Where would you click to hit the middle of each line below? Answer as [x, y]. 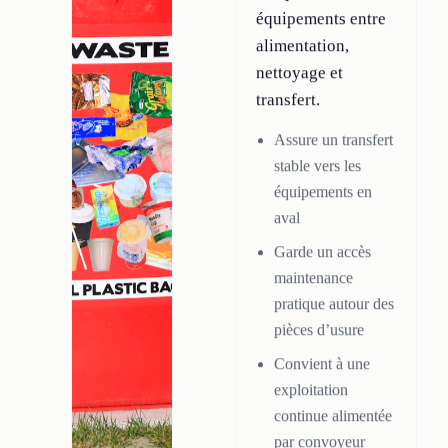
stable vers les [317, 166]
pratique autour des [334, 304]
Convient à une [322, 364]
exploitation [311, 390]
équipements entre [321, 19]
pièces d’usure [319, 330]
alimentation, [302, 46]
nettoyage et [299, 73]
